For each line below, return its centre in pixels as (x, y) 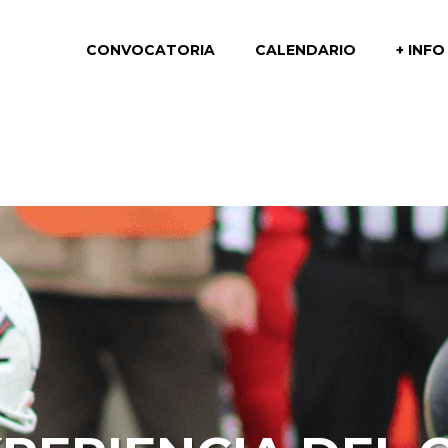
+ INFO (420, 50)
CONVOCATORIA (150, 50)
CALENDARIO (305, 50)
